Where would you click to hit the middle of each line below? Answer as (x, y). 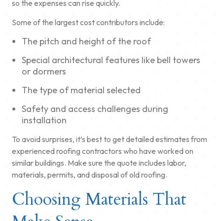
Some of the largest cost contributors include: (88, 22)
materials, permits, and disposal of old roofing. (90, 174)
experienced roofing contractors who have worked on (103, 151)
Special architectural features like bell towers (111, 60)
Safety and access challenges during (95, 109)
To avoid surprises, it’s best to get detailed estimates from (110, 139)
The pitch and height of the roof (86, 41)
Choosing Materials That (99, 199)
